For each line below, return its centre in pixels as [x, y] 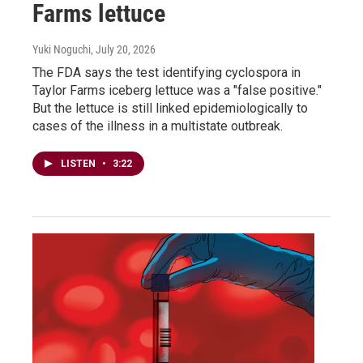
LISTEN [79, 163]
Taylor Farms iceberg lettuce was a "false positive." [177, 90]
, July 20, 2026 [123, 49]
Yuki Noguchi [62, 49]
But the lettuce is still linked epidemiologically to [170, 108]
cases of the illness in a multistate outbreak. [158, 126]
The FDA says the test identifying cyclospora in [167, 72]
